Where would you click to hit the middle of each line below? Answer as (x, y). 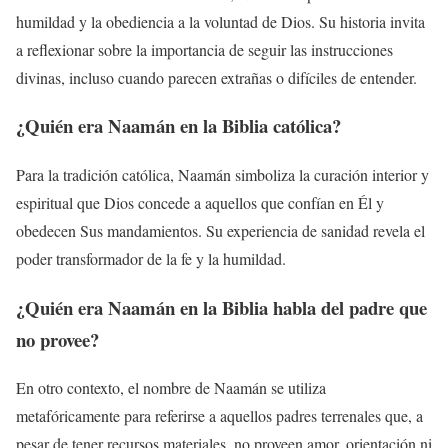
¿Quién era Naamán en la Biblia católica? (178, 126)
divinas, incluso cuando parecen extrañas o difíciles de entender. (216, 77)
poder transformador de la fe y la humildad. (151, 258)
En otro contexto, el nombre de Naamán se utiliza (171, 388)
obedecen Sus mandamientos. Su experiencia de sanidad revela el (220, 230)
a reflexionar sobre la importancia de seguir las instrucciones (204, 49)
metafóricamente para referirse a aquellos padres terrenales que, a (219, 416)
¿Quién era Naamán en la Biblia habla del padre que (221, 307)
